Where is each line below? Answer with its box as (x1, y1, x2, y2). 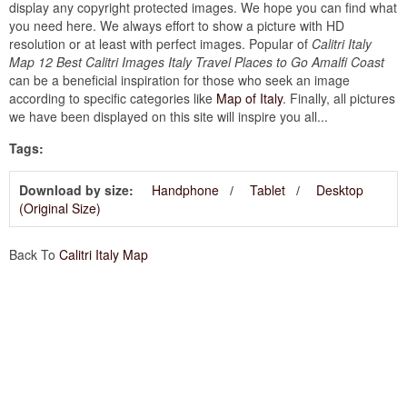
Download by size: (19, 181, 134, 200)
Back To (9, 245, 59, 264)
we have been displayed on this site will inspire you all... (9, 107, 328, 126)
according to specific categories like (9, 89, 216, 108)
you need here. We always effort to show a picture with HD (9, 16, 344, 35)
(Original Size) (19, 199, 101, 218)
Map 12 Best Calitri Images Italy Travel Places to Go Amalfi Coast (9, 53, 384, 72)
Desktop (316, 181, 363, 200)
